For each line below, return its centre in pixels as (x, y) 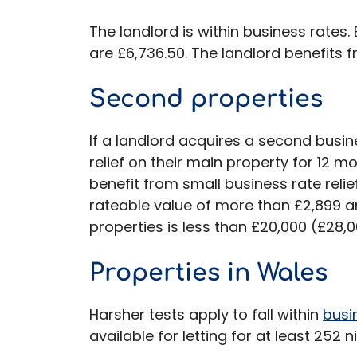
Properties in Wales (208, 273)
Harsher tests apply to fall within (206, 315)
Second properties (206, 100)
